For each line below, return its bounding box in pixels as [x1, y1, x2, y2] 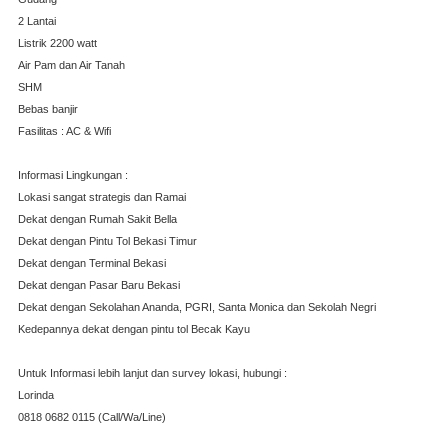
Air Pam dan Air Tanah [17, 58, 125, 71]
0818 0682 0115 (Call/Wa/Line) [17, 410, 166, 423]
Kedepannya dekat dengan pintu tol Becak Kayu [17, 322, 250, 335]
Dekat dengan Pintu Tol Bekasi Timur [17, 234, 197, 247]
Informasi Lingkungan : [17, 168, 128, 181]
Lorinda [17, 388, 54, 401]
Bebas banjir [17, 102, 78, 115]
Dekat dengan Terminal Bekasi [17, 256, 166, 269]
